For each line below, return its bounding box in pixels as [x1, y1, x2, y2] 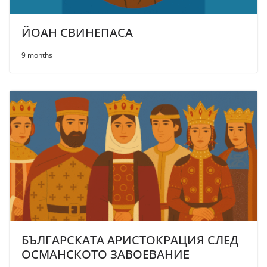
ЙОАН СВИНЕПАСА [21, 24, 133, 41]
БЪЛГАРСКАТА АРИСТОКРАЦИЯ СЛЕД [21, 231, 238, 248]
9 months [21, 50, 52, 61]
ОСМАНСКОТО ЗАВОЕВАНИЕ [21, 246, 190, 262]
